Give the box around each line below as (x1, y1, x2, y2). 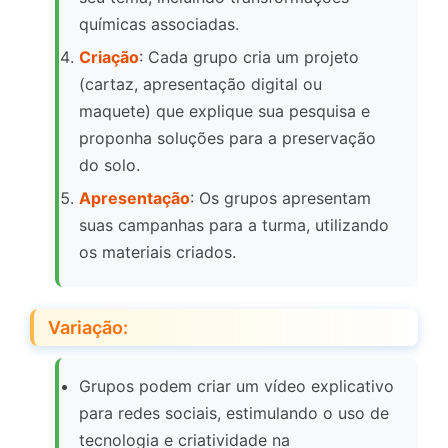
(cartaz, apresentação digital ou (79, 74, 322, 95)
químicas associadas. (79, 14, 239, 35)
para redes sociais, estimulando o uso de (79, 403, 389, 424)
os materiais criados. (79, 242, 236, 263)
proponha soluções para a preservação (79, 128, 376, 149)
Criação (79, 47, 139, 68)
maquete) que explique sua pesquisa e (79, 101, 370, 122)
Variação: (48, 317, 128, 339)
